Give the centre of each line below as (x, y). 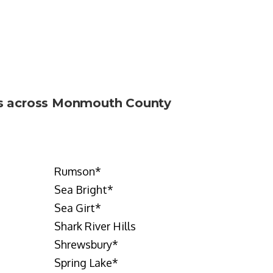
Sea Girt (74, 208)
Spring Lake (83, 263)
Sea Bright (80, 190)
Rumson (74, 171)
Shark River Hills (95, 226)
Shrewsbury (83, 244)
